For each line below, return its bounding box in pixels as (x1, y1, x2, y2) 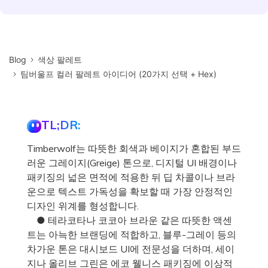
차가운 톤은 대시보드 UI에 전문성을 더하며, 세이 (27, 242, 234, 255)
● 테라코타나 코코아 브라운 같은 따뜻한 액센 (27, 214, 232, 226)
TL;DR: (41, 117, 81, 132)
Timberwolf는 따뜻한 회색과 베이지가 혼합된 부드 (27, 142, 241, 154)
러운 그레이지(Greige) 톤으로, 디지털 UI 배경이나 (27, 156, 237, 169)
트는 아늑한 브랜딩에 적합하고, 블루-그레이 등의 (27, 228, 236, 240)
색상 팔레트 (38, 54, 83, 65)
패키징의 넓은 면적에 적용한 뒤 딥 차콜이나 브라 (27, 170, 235, 183)
